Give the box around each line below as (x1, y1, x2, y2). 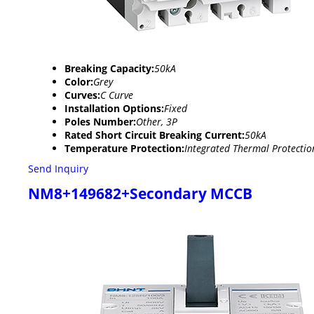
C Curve (100, 88, 133, 102)
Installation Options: (64, 101, 164, 115)
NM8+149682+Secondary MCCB (28, 183, 252, 203)
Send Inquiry (28, 161, 88, 175)
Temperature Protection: (64, 141, 184, 155)
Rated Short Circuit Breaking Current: (64, 128, 245, 142)
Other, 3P (136, 114, 177, 128)
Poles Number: (64, 114, 136, 128)
